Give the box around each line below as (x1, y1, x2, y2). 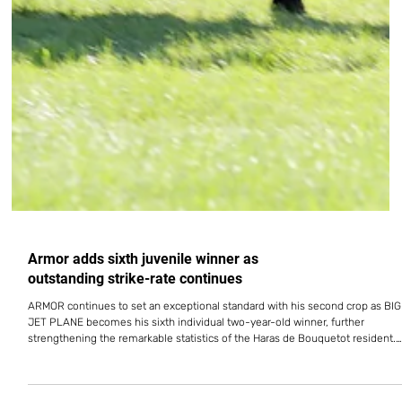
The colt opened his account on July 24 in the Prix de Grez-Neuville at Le (28, 380, 385, 394)
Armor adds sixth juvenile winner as (28, 283, 259, 301)
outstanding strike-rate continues (28, 302, 243, 320)
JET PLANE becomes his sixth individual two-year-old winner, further (28, 348, 365, 362)
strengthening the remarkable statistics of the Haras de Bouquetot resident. (28, 364, 397, 378)
